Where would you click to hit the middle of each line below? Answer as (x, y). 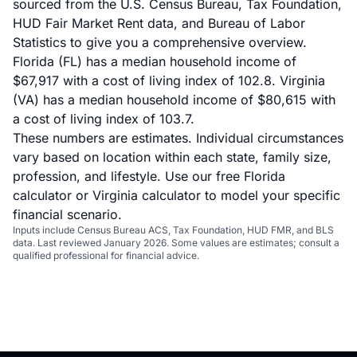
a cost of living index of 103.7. (104, 119)
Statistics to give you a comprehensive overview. (160, 42)
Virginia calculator (147, 195)
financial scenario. (67, 214)
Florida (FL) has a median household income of (155, 61)
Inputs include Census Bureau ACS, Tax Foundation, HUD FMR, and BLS (173, 230)
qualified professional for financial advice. (106, 255)
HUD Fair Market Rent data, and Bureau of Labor (159, 23)
